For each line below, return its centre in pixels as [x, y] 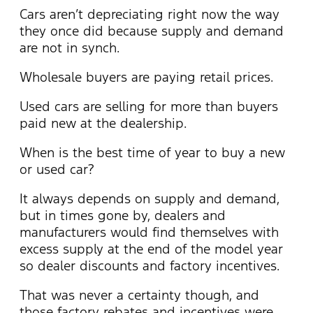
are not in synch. [70, 47]
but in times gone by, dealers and [123, 215]
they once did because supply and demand [152, 30]
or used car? [57, 169]
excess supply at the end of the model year [151, 248]
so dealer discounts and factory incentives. [150, 265]
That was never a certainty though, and [139, 294]
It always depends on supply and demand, [150, 198]
